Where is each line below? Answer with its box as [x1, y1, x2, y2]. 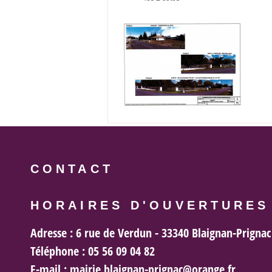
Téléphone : [30, 242, 85, 259]
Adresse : [30, 224, 73, 241]
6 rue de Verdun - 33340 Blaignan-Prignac [73, 224, 271, 241]
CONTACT [30, 162, 114, 175]
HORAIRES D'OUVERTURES [30, 199, 270, 212]
